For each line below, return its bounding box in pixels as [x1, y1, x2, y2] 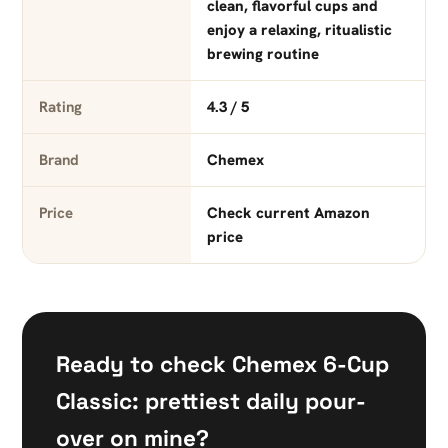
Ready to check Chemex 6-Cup [56, 350, 389, 380]
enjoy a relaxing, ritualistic [206, 20, 392, 41]
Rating [39, 97, 82, 118]
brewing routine [206, 44, 319, 65]
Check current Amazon [206, 203, 370, 224]
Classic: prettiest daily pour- [56, 387, 366, 417]
